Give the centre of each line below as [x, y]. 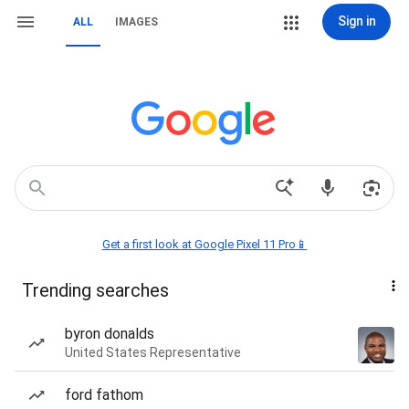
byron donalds [110, 334]
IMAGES [136, 22]
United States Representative [153, 352]
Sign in [357, 21]
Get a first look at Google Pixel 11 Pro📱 [204, 244]
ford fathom [104, 395]
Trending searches [95, 290]
